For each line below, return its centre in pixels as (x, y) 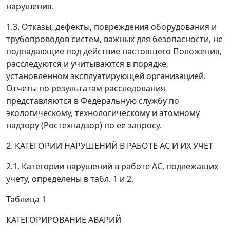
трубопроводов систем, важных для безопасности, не (114, 39)
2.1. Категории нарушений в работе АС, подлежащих (112, 166)
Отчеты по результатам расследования (86, 88)
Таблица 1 (26, 199)
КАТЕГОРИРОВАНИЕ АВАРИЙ (64, 220)
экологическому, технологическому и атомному (103, 113)
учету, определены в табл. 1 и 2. (70, 179)
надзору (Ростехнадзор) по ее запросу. (84, 125)
